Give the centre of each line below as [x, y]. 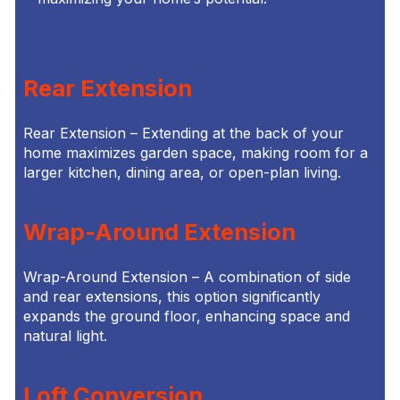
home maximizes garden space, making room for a [195, 153]
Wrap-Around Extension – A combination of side [187, 277]
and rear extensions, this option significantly [171, 297]
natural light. [65, 336]
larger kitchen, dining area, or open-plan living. [182, 173]
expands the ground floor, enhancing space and [186, 317]
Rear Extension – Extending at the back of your [183, 133]
